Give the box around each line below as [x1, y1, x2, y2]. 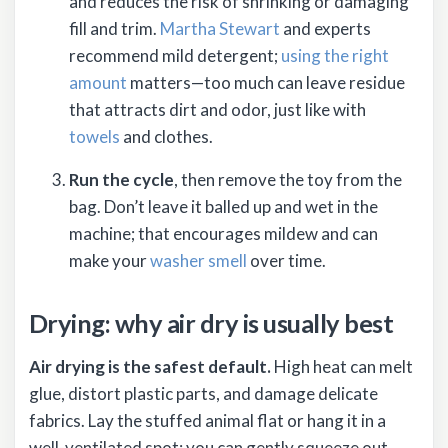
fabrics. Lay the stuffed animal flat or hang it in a [29, 410, 386, 432]
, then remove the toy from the [174, 168, 402, 190]
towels [69, 125, 120, 147]
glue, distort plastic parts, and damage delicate [29, 383, 378, 405]
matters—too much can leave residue [127, 71, 405, 93]
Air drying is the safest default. [29, 356, 271, 378]
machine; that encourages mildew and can [69, 222, 378, 244]
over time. [247, 249, 326, 271]
